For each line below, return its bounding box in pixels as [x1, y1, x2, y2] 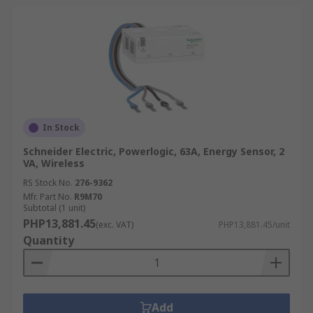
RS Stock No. [23, 177, 73, 189]
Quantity [23, 233, 74, 248]
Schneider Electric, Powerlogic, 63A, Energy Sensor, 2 [23, 145, 284, 158]
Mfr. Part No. [23, 191, 72, 203]
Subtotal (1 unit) [23, 202, 85, 214]
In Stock [43, 122, 80, 133]
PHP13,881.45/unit [219, 219, 290, 231]
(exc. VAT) [96, 219, 133, 231]
